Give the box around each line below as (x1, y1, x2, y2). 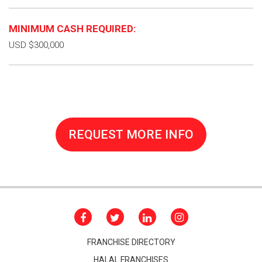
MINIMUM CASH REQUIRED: (9, 23, 136, 35)
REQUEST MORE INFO (68, 127, 194, 142)
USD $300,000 (9, 40, 64, 50)
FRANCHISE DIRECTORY (87, 237, 175, 247)
